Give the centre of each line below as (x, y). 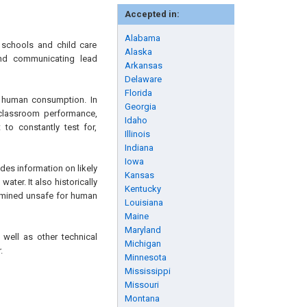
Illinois (137, 134)
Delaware (143, 79)
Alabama (142, 38)
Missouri (142, 285)
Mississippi (147, 271)
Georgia (140, 107)
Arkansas (143, 65)
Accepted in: (152, 14)
